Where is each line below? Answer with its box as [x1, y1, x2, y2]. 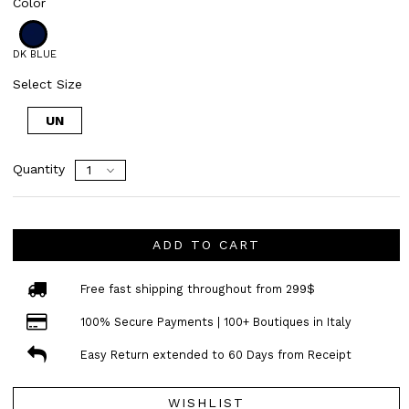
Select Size [13, 76, 82, 91]
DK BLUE [13, 47, 57, 60]
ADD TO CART [152, 237, 260, 253]
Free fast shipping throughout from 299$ [79, 281, 315, 296]
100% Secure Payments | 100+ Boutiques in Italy [79, 314, 351, 329]
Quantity [13, 161, 65, 176]
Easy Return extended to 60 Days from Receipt [79, 347, 351, 362]
